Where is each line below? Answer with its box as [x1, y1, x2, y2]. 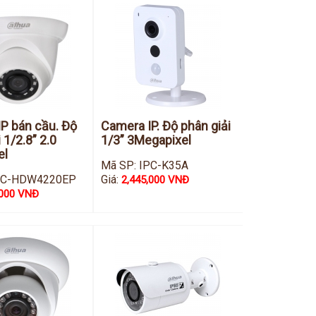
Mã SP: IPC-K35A [100, 159, 188, 172]
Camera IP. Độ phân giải [100, 119, 231, 133]
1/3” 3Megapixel [100, 133, 191, 147]
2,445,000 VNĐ [121, 174, 189, 186]
